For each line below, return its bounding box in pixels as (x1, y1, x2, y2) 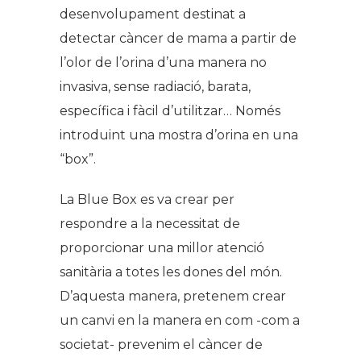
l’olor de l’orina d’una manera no (60, 54, 267, 70)
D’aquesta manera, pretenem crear (60, 288, 286, 304)
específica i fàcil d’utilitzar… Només (60, 102, 280, 118)
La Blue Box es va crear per (60, 191, 234, 207)
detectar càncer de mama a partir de (60, 30, 297, 46)
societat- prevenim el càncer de (60, 336, 263, 352)
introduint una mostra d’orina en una (60, 127, 298, 143)
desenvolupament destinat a (60, 6, 246, 22)
